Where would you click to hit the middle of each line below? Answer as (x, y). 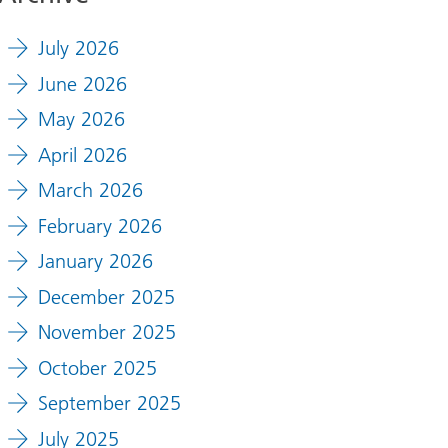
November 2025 (106, 332)
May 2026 (81, 119)
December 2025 (106, 296)
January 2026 (95, 261)
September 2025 (109, 403)
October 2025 (97, 367)
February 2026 (99, 225)
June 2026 (82, 83)
